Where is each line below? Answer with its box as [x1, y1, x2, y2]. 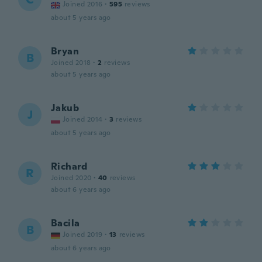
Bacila [51, 217, 80, 229]
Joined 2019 [63, 230, 103, 239]
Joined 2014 [63, 115, 103, 124]
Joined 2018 [51, 58, 91, 67]
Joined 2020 [51, 173, 92, 182]
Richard [51, 160, 88, 173]
